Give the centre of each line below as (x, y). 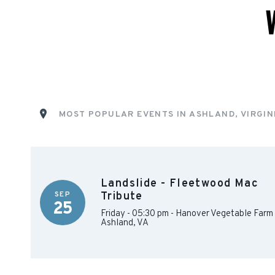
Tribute (122, 197)
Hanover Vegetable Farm (224, 214)
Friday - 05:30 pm (135, 214)
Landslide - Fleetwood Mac (180, 184)
